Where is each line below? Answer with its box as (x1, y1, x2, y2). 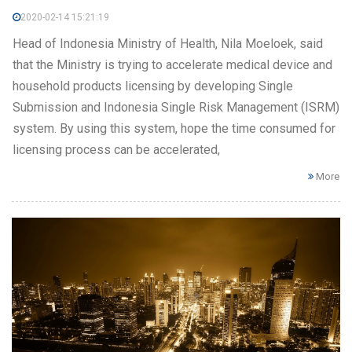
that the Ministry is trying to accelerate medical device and (13, 57, 332, 72)
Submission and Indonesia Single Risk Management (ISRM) (13, 99, 339, 115)
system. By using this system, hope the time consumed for (13, 120, 335, 136)
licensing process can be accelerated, (13, 141, 220, 157)
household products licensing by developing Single (13, 78, 293, 93)
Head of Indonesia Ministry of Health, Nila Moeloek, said (13, 35, 323, 51)
